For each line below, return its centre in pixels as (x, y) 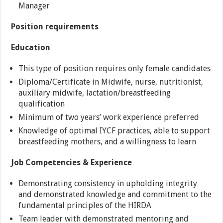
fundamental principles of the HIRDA (85, 206)
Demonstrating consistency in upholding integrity (108, 184)
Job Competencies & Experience (72, 163)
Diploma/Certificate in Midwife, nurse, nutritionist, (111, 82)
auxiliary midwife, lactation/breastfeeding (95, 93)
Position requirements (55, 27)
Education (31, 48)
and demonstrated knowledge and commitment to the (115, 195)
